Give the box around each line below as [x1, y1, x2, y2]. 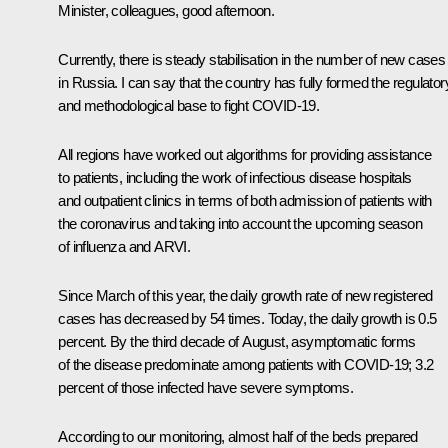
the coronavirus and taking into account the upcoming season [58, 214, 422, 232]
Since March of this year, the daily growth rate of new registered [58, 286, 433, 304]
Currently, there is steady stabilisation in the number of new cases [58, 50, 446, 68]
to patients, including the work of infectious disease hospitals [58, 168, 412, 186]
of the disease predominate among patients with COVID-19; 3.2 [58, 355, 434, 373]
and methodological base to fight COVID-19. [58, 96, 320, 114]
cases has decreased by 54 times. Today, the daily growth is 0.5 [58, 309, 437, 327]
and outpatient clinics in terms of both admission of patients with [58, 191, 432, 209]
